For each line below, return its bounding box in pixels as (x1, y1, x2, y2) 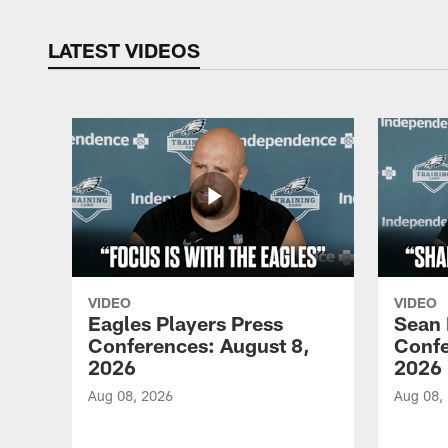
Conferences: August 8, (88, 333, 310, 357)
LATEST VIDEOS (48, 38, 200, 63)
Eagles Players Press (88, 311, 283, 335)
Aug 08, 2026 (88, 387, 173, 404)
